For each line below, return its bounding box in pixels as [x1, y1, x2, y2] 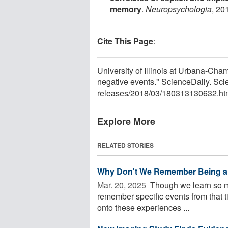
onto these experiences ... [97, 201, 189, 213]
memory [110, 3, 141, 15]
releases [97, 87, 128, 99]
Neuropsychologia [146, 3, 212, 15]
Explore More [97, 114, 155, 128]
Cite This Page [97, 35, 153, 47]
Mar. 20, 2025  [97, 179, 148, 191]
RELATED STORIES [97, 140, 154, 150]
